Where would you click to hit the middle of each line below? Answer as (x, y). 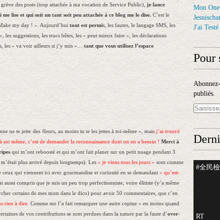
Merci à (170, 142)
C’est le (160, 15)
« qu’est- (170, 173)
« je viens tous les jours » (126, 162)
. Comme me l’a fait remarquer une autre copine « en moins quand (103, 204)
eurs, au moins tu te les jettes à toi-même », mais (101, 131)
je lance (156, 5)
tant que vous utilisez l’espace (119, 46)
